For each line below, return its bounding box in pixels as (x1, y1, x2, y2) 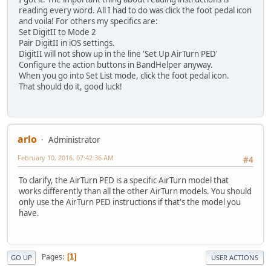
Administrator (48, 134, 100, 146)
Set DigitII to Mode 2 (19, 26, 96, 38)
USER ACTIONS (211, 252, 258, 262)
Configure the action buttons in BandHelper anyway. (19, 59, 213, 70)
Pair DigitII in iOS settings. (19, 37, 115, 48)
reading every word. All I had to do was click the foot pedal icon (19, 4, 252, 16)
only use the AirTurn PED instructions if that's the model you (19, 197, 241, 208)
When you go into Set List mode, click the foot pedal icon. (19, 70, 229, 81)
